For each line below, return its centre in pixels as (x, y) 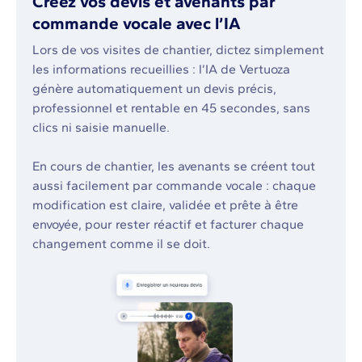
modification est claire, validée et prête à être (165, 205)
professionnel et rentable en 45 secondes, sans (171, 108)
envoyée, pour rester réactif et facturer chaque (168, 225)
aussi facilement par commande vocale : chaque (174, 186)
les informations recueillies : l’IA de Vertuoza (161, 69)
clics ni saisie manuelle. (101, 128)
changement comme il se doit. (121, 244)
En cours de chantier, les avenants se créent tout (174, 166)
